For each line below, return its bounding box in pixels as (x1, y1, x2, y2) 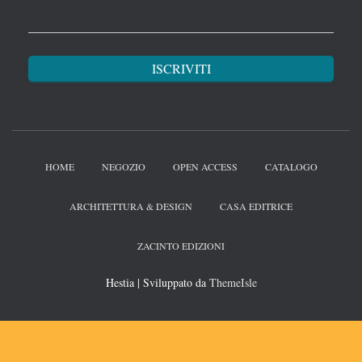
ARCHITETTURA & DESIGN (69, 200, 192, 213)
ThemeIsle (208, 275, 257, 291)
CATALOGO (264, 160, 318, 174)
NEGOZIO (101, 160, 145, 174)
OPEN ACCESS (172, 160, 238, 174)
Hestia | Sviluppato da (105, 275, 209, 291)
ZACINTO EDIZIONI (137, 239, 225, 253)
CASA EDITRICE (220, 200, 293, 213)
